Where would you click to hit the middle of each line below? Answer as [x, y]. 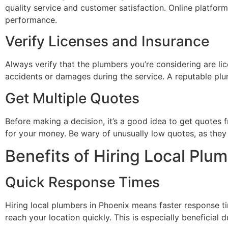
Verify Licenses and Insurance [107, 41]
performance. [31, 20]
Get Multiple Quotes [72, 98]
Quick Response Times [82, 182]
